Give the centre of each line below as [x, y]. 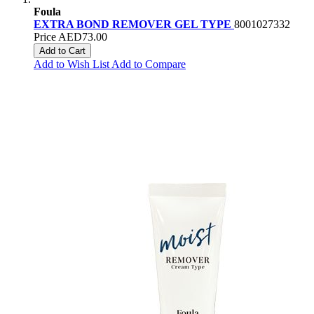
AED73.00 [83, 37]
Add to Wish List [71, 64]
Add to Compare [149, 64]
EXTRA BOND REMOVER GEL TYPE [134, 25]
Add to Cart [62, 51]
